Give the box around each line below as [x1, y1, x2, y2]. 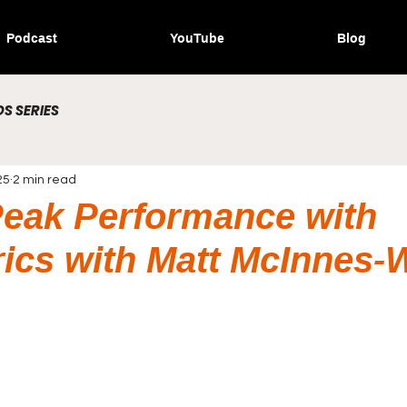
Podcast [6, 31, 57, 45]
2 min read [13, 173, 76, 186]
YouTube [170, 31, 224, 45]
